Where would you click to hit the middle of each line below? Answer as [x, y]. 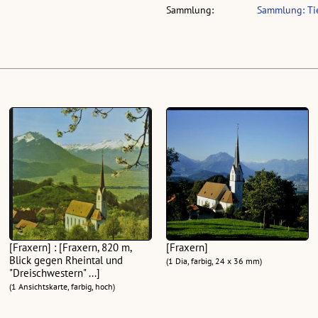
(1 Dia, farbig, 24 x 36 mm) [214, 261]
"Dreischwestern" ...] [55, 273]
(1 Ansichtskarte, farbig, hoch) [62, 286]
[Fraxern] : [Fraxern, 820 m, [71, 247]
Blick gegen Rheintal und [66, 260]
